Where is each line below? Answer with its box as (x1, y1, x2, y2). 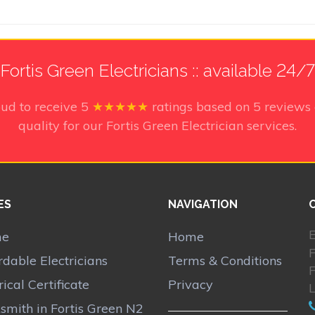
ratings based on (151, 98, 253, 115)
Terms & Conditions (168, 252, 282, 269)
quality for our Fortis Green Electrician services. (18, 117, 297, 134)
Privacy (168, 276, 213, 293)
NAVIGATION (168, 198, 238, 212)
